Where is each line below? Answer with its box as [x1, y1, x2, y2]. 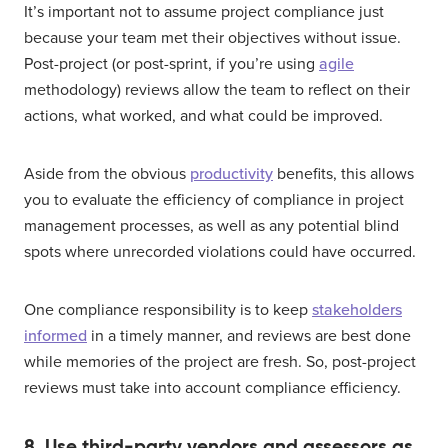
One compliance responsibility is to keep [24, 300, 312, 321]
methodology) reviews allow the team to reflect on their [24, 80, 410, 101]
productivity [190, 164, 273, 185]
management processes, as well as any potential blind [24, 216, 399, 237]
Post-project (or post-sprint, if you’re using [24, 54, 319, 75]
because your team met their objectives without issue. [24, 28, 401, 49]
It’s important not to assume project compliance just [24, 2, 384, 23]
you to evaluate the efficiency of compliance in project [24, 190, 404, 211]
